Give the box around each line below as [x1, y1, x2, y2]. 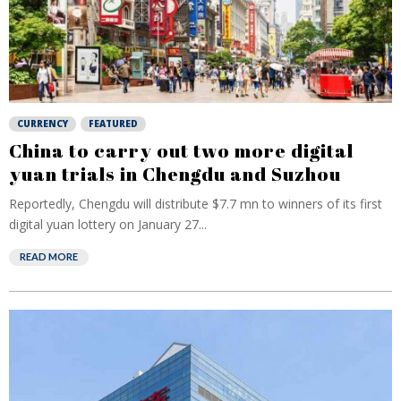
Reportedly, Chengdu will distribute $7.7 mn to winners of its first [9, 195, 382, 212]
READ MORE [20, 251, 78, 262]
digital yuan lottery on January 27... [9, 216, 207, 233]
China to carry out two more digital [9, 138, 354, 163]
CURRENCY [17, 117, 68, 130]
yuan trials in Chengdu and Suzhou [9, 161, 341, 186]
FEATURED [89, 117, 138, 130]
